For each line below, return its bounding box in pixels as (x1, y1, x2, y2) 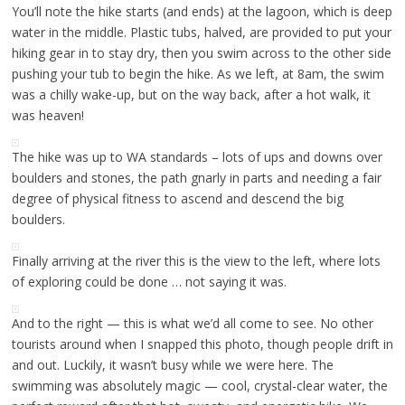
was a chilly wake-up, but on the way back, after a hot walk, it (11, 86, 371, 104)
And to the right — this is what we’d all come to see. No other (11, 315, 373, 333)
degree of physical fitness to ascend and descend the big (11, 190, 344, 208)
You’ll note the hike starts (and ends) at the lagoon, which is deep (11, 3, 392, 21)
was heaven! (11, 107, 84, 125)
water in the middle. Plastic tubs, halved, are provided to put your (11, 24, 391, 42)
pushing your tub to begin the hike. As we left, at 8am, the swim (11, 65, 384, 83)
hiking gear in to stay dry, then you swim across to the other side (11, 44, 391, 62)
